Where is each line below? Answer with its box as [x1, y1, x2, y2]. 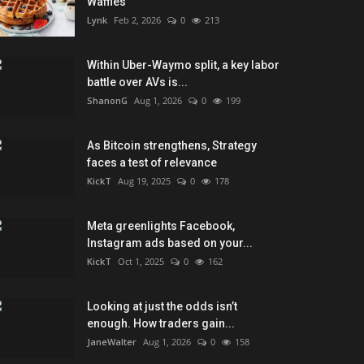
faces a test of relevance [87, 155, 217, 169]
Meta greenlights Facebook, [87, 219, 235, 232]
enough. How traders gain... [87, 316, 235, 330]
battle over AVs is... [87, 75, 188, 89]
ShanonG [87, 93, 128, 106]
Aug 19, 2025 [118, 174, 171, 187]
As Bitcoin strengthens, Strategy [87, 138, 257, 152]
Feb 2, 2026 [114, 13, 161, 26]
